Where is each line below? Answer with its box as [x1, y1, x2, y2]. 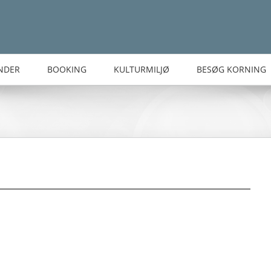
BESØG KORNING [196, 64, 266, 75]
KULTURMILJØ [113, 64, 169, 75]
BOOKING [47, 64, 87, 75]
